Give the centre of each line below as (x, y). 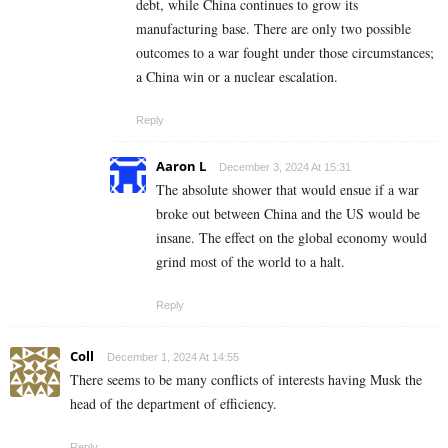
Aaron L (181, 165)
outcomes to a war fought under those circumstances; (285, 52)
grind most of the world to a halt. (250, 261)
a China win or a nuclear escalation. (237, 76)
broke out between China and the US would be (288, 213)
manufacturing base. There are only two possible (273, 28)
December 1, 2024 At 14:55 (173, 356)
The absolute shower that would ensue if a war (287, 189)
